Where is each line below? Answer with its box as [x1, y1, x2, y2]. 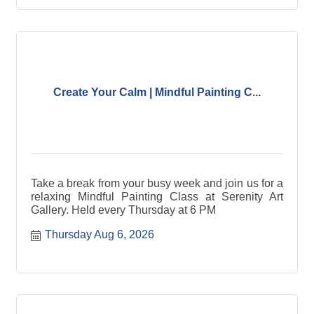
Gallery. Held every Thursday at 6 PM [31, 204, 216, 216]
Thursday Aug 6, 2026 [45, 228, 154, 240]
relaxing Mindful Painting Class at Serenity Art [31, 191, 283, 203]
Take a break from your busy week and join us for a [31, 177, 283, 189]
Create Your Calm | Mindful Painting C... [53, 86, 261, 98]
